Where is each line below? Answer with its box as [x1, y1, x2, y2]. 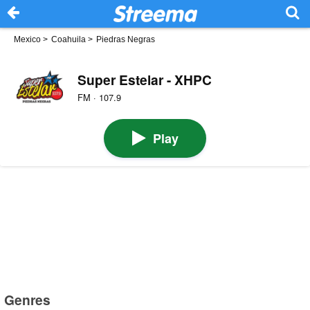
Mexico [14, 35, 41, 44]
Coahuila [51, 35, 86, 44]
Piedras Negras [96, 35, 155, 44]
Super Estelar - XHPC [77, 69, 212, 89]
